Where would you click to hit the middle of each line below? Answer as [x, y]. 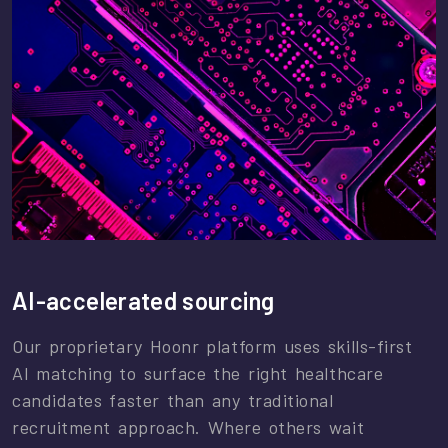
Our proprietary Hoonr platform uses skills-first [212, 346]
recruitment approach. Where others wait [188, 427]
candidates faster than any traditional [173, 400]
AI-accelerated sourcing [143, 301]
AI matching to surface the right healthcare [198, 373]
